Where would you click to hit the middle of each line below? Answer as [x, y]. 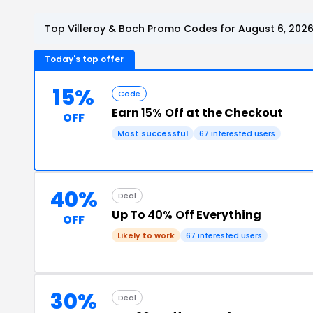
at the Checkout [233, 112]
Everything [228, 214]
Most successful [153, 133]
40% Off [171, 214]
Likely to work [146, 235]
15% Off [162, 112]
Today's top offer [84, 59]
